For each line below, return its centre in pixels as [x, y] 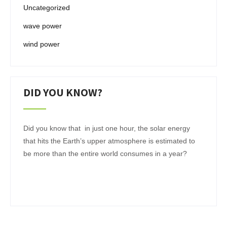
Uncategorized [47, 8]
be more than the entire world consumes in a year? [105, 154]
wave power [43, 26]
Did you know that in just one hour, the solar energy [107, 128]
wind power [42, 44]
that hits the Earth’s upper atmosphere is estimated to [109, 141]
